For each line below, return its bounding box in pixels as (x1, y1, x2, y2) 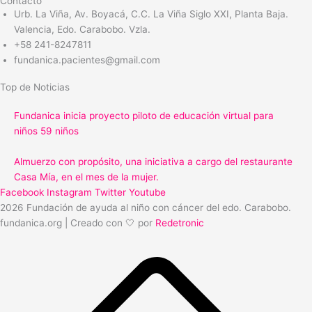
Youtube (129, 187, 166, 198)
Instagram (47, 187, 92, 198)
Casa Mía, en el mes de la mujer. (14, 171, 159, 183)
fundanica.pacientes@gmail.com (14, 54, 160, 65)
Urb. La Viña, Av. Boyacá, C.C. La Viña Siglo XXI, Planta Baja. (14, 8, 288, 19)
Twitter (95, 187, 126, 198)
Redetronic (155, 217, 204, 229)
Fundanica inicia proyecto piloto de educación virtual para (14, 110, 274, 122)
